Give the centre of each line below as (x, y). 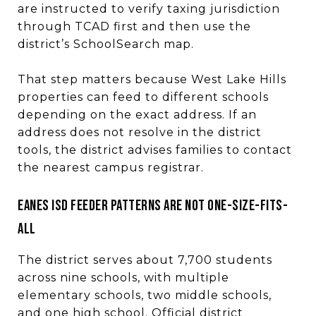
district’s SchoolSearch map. (106, 44)
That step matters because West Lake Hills (152, 79)
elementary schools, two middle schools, (145, 295)
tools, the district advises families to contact (155, 150)
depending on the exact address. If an (137, 114)
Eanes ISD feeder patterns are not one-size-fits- (153, 205)
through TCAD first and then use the (134, 26)
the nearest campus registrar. (111, 167)
